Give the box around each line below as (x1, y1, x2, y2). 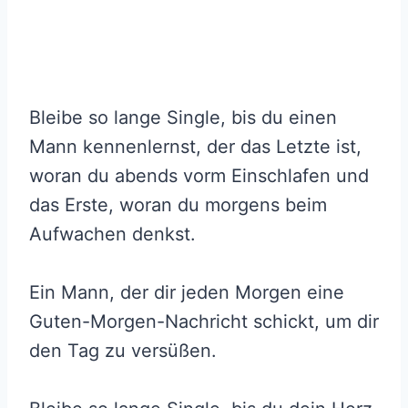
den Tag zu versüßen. (29, 339, 217, 362)
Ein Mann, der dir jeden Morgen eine (29, 280, 344, 303)
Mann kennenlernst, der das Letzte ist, (29, 135, 362, 158)
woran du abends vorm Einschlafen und (29, 164, 369, 187)
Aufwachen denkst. (29, 222, 196, 245)
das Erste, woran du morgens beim (29, 193, 327, 216)
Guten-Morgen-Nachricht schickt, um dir (29, 310, 379, 332)
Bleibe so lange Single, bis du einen (29, 106, 337, 128)
